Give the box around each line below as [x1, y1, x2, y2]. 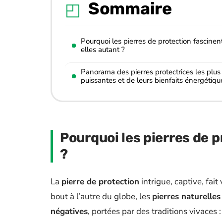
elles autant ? [81, 45, 125, 55]
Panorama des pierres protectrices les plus [81, 67, 221, 77]
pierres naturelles [152, 191, 221, 202]
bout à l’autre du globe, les [51, 191, 152, 202]
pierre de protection [61, 176, 139, 187]
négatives [51, 206, 88, 217]
